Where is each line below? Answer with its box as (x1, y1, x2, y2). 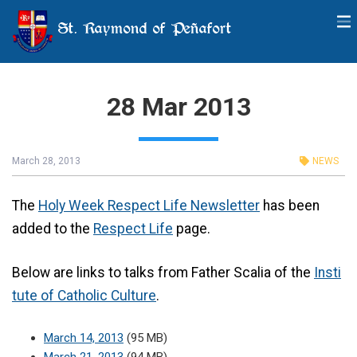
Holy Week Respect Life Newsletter (38, 197, 260, 214)
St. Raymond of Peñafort (53, 18, 232, 38)
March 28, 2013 (12, 155, 80, 167)
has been (260, 197, 320, 214)
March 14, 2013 (44, 331, 124, 346)
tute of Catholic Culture (12, 287, 156, 304)
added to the (12, 220, 93, 237)
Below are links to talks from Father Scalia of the (12, 264, 314, 280)
